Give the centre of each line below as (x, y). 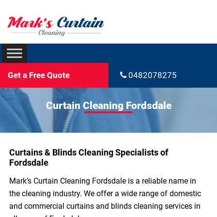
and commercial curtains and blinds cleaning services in (105, 206)
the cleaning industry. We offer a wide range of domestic (105, 194)
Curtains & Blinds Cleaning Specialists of (89, 153)
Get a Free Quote (39, 75)
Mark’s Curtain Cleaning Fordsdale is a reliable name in (103, 181)
